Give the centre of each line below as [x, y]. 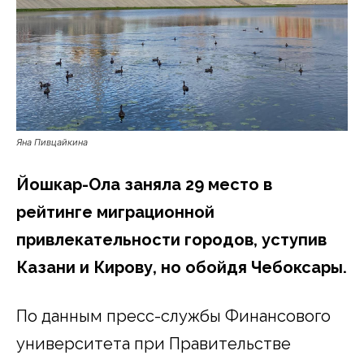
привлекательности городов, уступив [171, 239]
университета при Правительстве [154, 343]
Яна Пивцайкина [52, 142]
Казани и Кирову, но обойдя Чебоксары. [182, 267]
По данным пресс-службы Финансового [173, 316]
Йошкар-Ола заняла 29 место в [144, 184]
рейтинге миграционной [115, 212]
